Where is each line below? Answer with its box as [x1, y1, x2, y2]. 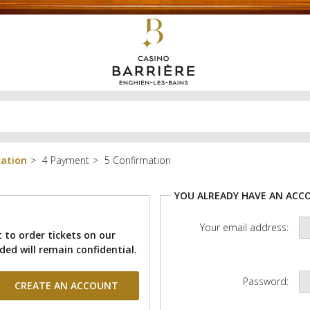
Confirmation [113, 154, 171, 167]
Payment [51, 154, 89, 167]
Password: [243, 275, 289, 288]
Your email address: [200, 221, 289, 234]
